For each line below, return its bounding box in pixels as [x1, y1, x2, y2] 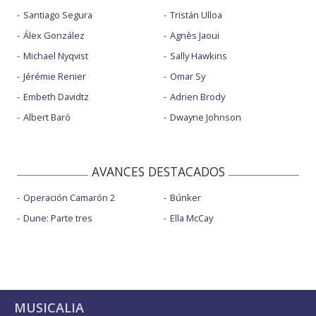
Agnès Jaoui [169, 29, 219, 42]
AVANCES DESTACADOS [91, 163, 225, 181]
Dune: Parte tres [23, 212, 92, 225]
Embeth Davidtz [23, 90, 89, 104]
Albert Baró [23, 111, 71, 124]
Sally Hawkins [169, 49, 227, 63]
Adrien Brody [169, 90, 225, 104]
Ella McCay [169, 212, 213, 225]
